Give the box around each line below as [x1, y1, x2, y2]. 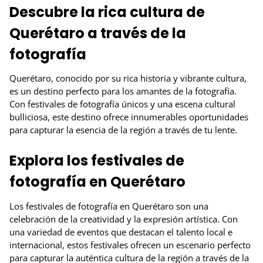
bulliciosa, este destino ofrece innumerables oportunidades [9, 111, 248, 123]
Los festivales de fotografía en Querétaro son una [9, 200, 208, 212]
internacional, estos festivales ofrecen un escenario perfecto [9, 238, 251, 251]
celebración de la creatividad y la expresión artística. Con [9, 213, 238, 225]
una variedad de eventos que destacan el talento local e [9, 225, 232, 238]
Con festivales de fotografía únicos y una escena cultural [9, 98, 235, 110]
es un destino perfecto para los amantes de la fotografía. [9, 85, 237, 97]
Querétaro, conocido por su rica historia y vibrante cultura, [9, 72, 247, 85]
